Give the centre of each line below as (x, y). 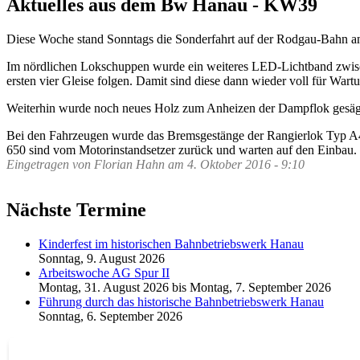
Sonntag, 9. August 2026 (102, 258)
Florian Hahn (129, 164)
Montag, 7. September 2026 (260, 287)
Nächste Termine (76, 209)
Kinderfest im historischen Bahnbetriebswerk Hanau (171, 243)
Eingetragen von (50, 164)
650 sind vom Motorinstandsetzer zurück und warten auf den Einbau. (182, 149)
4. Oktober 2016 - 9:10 (246, 164)
